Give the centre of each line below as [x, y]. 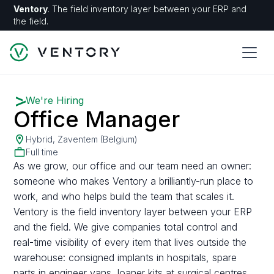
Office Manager [97, 119]
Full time [42, 152]
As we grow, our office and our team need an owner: [133, 166]
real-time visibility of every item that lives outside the [130, 242]
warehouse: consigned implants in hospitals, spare [125, 257]
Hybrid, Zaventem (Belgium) [82, 139]
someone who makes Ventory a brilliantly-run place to [134, 181]
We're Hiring [55, 100]
